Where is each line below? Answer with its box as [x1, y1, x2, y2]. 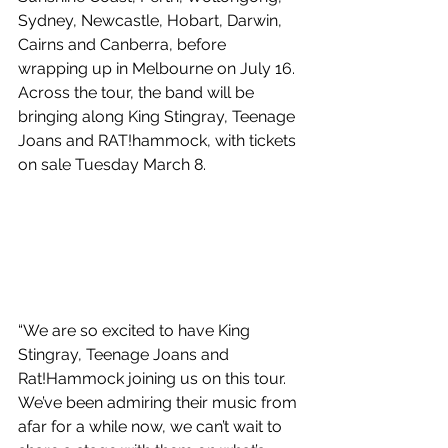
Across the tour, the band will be [18, 83, 258, 103]
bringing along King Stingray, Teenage [18, 107, 299, 127]
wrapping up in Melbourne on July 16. [18, 59, 299, 79]
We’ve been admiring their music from [18, 393, 301, 413]
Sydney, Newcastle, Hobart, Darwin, [18, 11, 286, 31]
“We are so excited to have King [18, 321, 254, 341]
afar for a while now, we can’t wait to [18, 417, 286, 437]
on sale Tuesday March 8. [18, 155, 206, 175]
